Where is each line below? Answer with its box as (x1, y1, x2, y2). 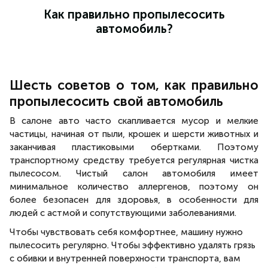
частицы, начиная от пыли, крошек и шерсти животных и (10, 129, 258, 139)
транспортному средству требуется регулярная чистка (10, 155, 258, 166)
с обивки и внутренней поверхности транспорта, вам (10, 253, 240, 264)
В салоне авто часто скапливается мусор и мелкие (10, 115, 258, 126)
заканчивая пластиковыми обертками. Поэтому (10, 142, 258, 153)
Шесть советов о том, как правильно (10, 77, 258, 93)
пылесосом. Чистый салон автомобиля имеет (10, 168, 258, 179)
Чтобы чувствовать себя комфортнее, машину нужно (10, 227, 243, 237)
